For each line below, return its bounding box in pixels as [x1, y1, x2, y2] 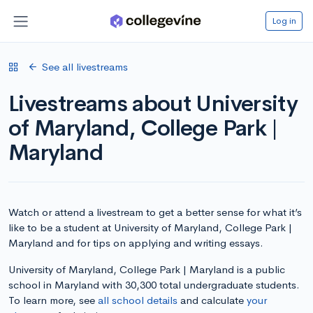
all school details [98, 293, 177, 307]
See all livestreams [42, 59, 128, 73]
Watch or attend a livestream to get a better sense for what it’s [8, 205, 302, 219]
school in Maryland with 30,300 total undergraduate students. [8, 277, 300, 291]
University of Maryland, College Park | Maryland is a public [8, 262, 285, 276]
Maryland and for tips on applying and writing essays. [8, 235, 263, 249]
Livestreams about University [8, 89, 298, 118]
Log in [272, 14, 296, 27]
